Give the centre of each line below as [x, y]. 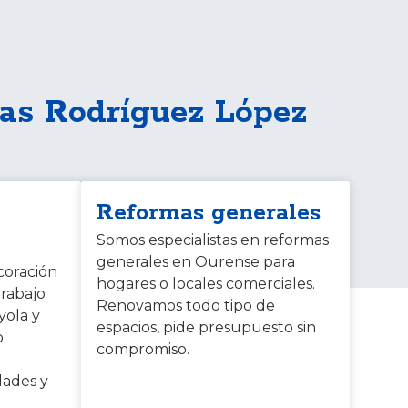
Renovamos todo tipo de [186, 305]
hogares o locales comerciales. [206, 283]
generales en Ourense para [196, 261]
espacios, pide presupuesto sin [207, 327]
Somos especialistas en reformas [213, 240]
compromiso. [143, 349]
